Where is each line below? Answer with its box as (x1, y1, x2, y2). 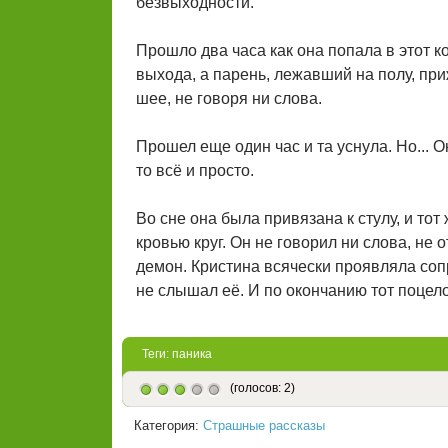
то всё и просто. (136, 162, 254, 179)
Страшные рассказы (203, 418, 325, 434)
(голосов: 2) (230, 381, 295, 396)
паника (172, 347, 212, 361)
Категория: (134, 418, 203, 434)
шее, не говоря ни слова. (136, 90, 322, 107)
